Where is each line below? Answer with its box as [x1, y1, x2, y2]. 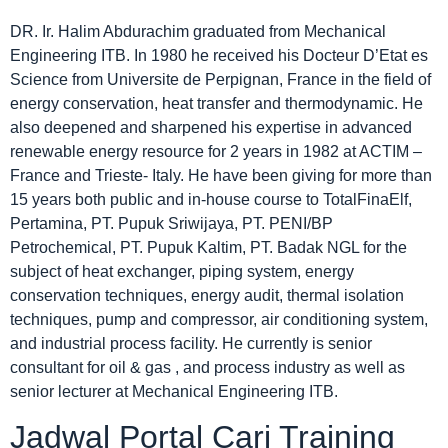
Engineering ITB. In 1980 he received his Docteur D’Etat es [10, 46, 428, 64]
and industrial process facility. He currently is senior [10, 334, 372, 352]
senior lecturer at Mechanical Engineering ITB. [10, 382, 338, 400]
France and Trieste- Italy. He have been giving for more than [10, 166, 432, 184]
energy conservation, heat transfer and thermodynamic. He [10, 94, 423, 112]
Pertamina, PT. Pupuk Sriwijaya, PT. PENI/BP [10, 214, 333, 232]
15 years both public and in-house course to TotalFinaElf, [10, 190, 412, 208]
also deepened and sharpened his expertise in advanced [10, 118, 412, 136]
